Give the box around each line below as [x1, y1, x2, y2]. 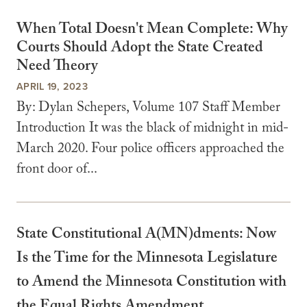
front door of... [16, 158, 97, 182]
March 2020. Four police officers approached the [16, 138, 284, 162]
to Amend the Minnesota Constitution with [16, 270, 286, 296]
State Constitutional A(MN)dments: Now [16, 222, 276, 248]
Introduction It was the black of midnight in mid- [16, 117, 288, 141]
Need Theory [16, 55, 98, 80]
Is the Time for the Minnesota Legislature [16, 246, 278, 272]
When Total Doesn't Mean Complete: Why [16, 18, 288, 43]
